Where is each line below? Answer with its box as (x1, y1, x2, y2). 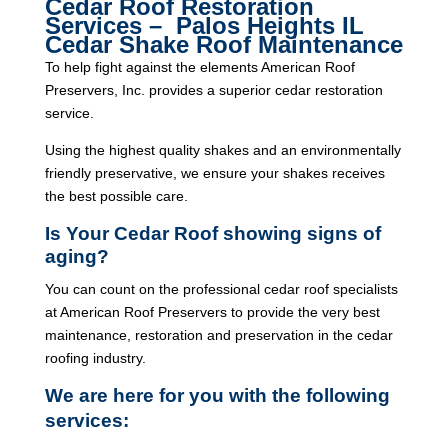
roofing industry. (44, 350, 146, 366)
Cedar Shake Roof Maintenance (44, 31, 403, 58)
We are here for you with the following (44, 385, 390, 406)
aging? (44, 246, 109, 267)
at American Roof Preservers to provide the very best (44, 304, 380, 320)
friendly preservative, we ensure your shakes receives (44, 165, 385, 181)
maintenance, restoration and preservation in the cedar (44, 327, 393, 343)
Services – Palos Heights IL (44, 12, 364, 39)
